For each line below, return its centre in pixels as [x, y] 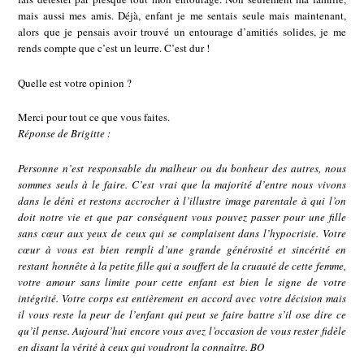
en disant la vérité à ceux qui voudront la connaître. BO [141, 347]
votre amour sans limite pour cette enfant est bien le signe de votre [182, 282]
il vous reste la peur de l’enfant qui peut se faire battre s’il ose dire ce [182, 314]
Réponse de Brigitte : [65, 134]
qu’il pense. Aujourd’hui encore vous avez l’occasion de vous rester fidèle [182, 330]
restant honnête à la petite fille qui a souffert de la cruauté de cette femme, [182, 265]
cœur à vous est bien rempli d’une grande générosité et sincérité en [182, 249]
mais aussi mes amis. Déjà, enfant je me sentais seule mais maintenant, [182, 16]
